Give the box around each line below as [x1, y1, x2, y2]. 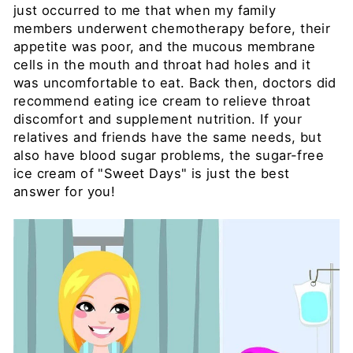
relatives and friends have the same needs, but [13, 129, 322, 145]
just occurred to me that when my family [13, 2, 277, 18]
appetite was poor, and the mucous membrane [13, 39, 316, 54]
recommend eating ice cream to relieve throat [13, 93, 311, 109]
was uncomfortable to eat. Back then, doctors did [13, 75, 336, 91]
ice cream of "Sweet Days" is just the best [13, 165, 290, 181]
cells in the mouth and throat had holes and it [13, 57, 311, 72]
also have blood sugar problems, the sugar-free [13, 147, 325, 163]
